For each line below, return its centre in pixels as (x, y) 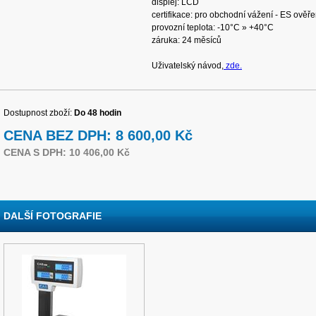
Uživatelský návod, (188, 66)
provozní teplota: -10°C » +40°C (213, 28)
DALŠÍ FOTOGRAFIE (53, 216)
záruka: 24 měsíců (187, 40)
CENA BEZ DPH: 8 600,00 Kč (98, 135)
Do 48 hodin (98, 113)
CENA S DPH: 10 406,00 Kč (67, 152)
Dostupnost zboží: (39, 113)
